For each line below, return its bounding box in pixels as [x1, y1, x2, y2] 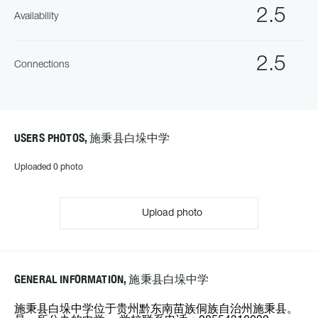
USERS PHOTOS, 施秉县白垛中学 [14, 131, 170, 145]
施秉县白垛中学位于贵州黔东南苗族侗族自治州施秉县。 [14, 305, 298, 314]
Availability [14, 12, 58, 21]
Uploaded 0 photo [14, 163, 83, 171]
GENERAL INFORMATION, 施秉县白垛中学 [14, 273, 209, 286]
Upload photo [139, 209, 202, 218]
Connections [14, 60, 70, 70]
